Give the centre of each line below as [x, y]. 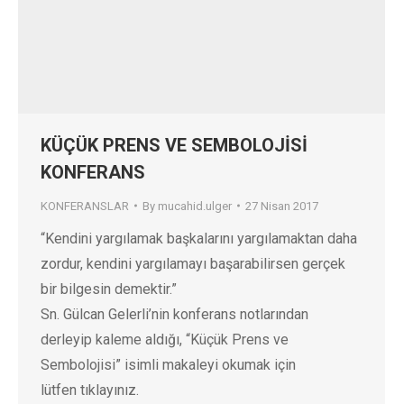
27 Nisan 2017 [282, 206]
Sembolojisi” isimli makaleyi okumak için [168, 364]
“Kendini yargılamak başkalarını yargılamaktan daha [199, 238]
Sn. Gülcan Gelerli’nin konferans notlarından [174, 314]
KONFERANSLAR [85, 206]
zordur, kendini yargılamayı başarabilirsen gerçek [193, 263]
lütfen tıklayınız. [90, 390]
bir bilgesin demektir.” [109, 289]
